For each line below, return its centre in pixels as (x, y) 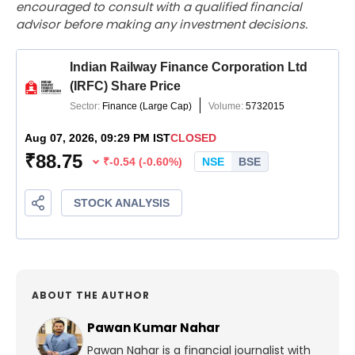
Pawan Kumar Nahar (154, 328)
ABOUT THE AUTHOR (91, 296)
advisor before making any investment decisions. (162, 25)
